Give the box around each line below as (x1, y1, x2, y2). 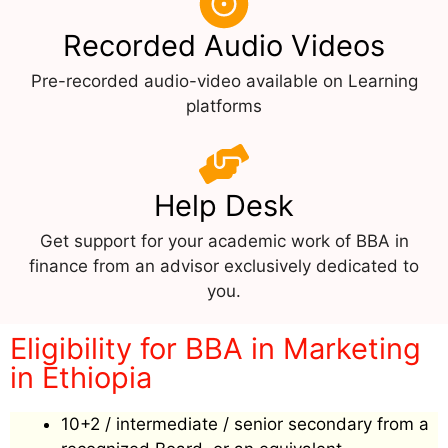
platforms (186, 95, 262, 116)
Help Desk (154, 187, 294, 223)
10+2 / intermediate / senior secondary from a (61, 413, 429, 434)
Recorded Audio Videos (63, 27, 385, 63)
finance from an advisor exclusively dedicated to (29, 255, 419, 276)
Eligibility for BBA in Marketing (10, 330, 421, 366)
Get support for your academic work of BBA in (39, 230, 409, 251)
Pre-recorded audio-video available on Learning (30, 70, 418, 91)
